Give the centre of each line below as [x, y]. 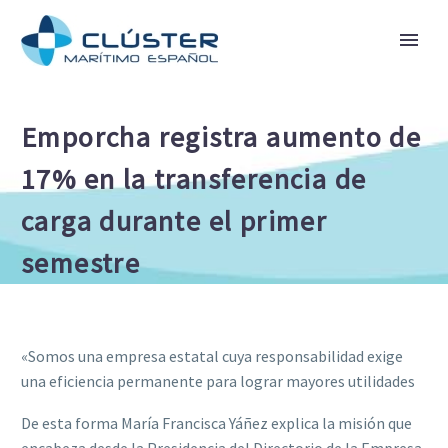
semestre [81, 263]
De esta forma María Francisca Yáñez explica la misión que [216, 423]
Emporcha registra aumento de [221, 137]
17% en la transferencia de [194, 179]
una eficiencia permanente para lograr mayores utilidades [218, 380]
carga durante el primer [174, 221]
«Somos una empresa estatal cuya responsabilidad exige [212, 355]
